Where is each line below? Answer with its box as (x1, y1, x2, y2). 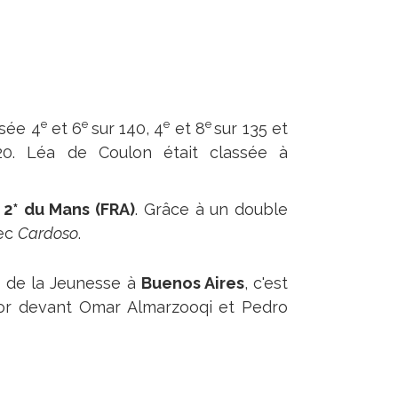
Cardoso (17, 224, 78, 243)
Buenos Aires (140, 274, 244, 292)
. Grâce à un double (135, 200, 289, 219)
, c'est (243, 274, 289, 292)
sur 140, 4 (91, 119, 164, 138)
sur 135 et (214, 119, 289, 138)
